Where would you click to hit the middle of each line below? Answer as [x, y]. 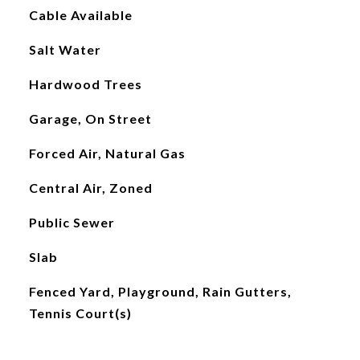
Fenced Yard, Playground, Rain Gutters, [160, 291]
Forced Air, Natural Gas [107, 153]
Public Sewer [72, 222]
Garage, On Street [90, 119]
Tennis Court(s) [80, 313]
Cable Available [80, 15]
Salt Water [65, 49]
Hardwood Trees [85, 84]
